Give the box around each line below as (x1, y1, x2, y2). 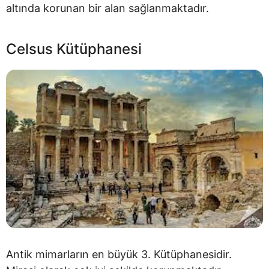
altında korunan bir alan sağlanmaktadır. (6, 2, 209, 15)
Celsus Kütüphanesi (6, 40, 142, 58)
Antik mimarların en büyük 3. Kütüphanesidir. (6, 247, 232, 261)
